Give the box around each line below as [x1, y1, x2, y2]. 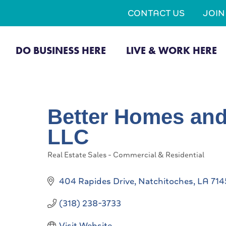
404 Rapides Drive [59, 175, 134, 187]
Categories [47, 156, 84, 166]
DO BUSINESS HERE [15, 43, 106, 57]
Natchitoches [138, 175, 193, 187]
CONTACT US [128, 7, 185, 19]
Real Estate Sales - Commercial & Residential [47, 150, 204, 160]
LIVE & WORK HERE [126, 43, 217, 57]
